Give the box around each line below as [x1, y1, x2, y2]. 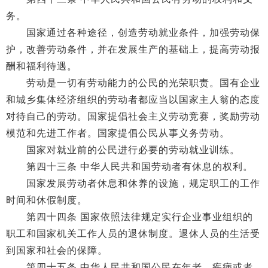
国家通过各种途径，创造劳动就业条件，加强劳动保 [6, 28, 260, 38]
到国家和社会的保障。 [6, 245, 108, 255]
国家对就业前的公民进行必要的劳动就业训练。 [6, 145, 240, 155]
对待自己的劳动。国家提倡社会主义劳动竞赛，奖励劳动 [6, 111, 260, 121]
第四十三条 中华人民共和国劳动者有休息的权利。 [6, 162, 253, 172]
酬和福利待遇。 [6, 61, 77, 71]
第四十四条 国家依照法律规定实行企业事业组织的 [6, 212, 253, 222]
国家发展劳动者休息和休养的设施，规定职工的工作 [6, 178, 260, 188]
